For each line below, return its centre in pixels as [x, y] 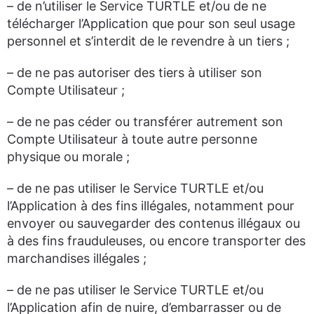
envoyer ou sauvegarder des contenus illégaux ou [153, 223]
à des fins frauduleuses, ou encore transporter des [156, 241]
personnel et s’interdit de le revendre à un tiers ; [148, 41]
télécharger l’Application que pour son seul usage [151, 23]
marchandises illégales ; [77, 258]
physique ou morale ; [68, 157]
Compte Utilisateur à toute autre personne [132, 139]
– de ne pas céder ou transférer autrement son [145, 122]
